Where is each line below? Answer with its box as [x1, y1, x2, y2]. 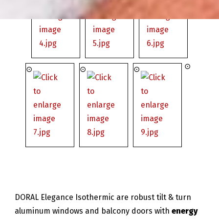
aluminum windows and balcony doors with [15, 206, 172, 216]
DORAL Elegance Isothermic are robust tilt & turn [15, 192, 191, 202]
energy [172, 206, 197, 216]
